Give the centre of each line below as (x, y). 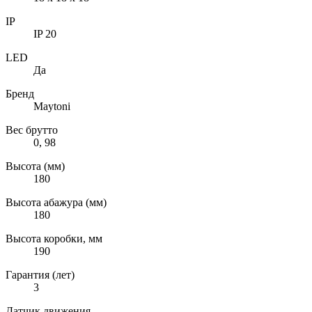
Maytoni (52, 106)
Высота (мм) (35, 166)
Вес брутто (32, 130)
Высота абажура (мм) (56, 202)
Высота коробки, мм (54, 238)
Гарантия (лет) (40, 274)
